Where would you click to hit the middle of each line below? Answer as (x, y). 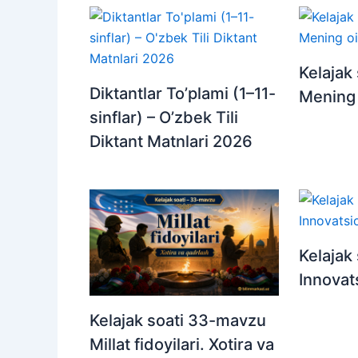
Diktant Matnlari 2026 (171, 142)
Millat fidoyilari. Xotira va (182, 345)
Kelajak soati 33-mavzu (178, 321)
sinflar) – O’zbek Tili (164, 118)
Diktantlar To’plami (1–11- (183, 94)
